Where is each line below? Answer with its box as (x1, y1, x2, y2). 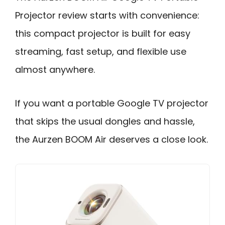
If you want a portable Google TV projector (15, 96, 208, 109)
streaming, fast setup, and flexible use (15, 45, 186, 58)
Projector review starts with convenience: (15, 9, 199, 22)
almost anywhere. (15, 63, 95, 76)
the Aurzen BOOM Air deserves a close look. (15, 133, 208, 146)
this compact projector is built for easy (15, 27, 190, 40)
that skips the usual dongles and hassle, (15, 115, 195, 128)
